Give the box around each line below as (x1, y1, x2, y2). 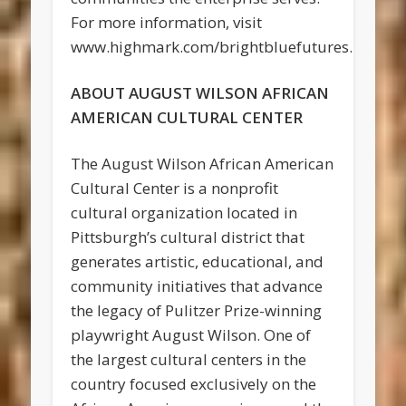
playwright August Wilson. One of (71, 324, 312, 346)
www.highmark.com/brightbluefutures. (71, 36, 353, 58)
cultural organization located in (71, 202, 298, 224)
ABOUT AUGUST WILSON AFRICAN (71, 82, 330, 104)
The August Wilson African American (71, 153, 334, 175)
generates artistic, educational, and (71, 251, 324, 273)
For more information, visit (71, 12, 263, 34)
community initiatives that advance (71, 275, 324, 297)
